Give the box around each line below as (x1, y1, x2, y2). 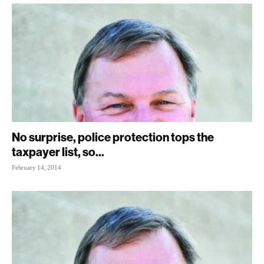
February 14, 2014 (12, 164, 61, 171)
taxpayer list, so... (12, 144, 104, 160)
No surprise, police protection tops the (12, 130, 214, 145)
